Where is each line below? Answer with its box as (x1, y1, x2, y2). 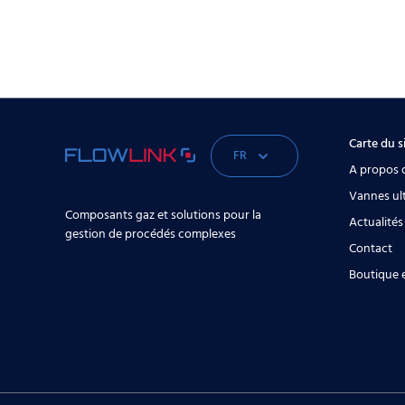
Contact (348, 240, 392, 258)
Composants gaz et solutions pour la (65, 206, 261, 224)
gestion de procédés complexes (65, 225, 236, 243)
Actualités (348, 213, 403, 231)
